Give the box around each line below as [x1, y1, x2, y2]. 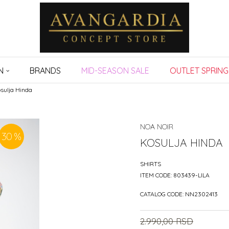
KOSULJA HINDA [140, 136, 223, 149]
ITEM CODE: [140, 171, 173, 179]
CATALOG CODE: [140, 190, 185, 198]
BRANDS [30, 65, 61, 76]
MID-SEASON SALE [81, 65, 149, 76]
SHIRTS [140, 160, 161, 168]
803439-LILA [173, 171, 210, 179]
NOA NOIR [140, 122, 173, 131]
